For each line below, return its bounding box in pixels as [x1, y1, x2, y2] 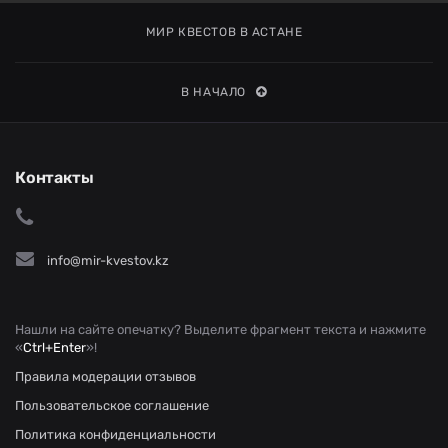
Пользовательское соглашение [15, 398, 209, 413]
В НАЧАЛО [181, 85, 247, 99]
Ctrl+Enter [23, 340, 86, 355]
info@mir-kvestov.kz [47, 253, 169, 268]
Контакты [15, 168, 94, 187]
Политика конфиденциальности [15, 427, 216, 442]
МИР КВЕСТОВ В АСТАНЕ [145, 25, 303, 39]
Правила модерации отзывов [15, 369, 196, 384]
